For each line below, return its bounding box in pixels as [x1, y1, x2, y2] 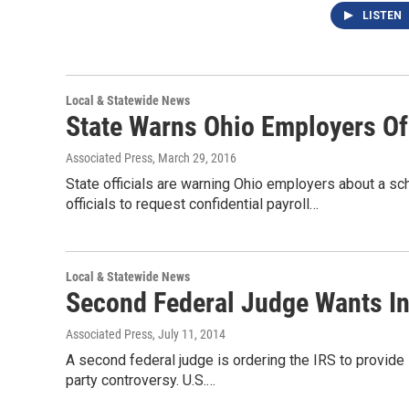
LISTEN [362, 9, 404, 22]
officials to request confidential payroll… [66, 195, 319, 213]
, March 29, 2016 [152, 151, 236, 165]
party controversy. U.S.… [66, 372, 215, 389]
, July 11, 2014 [152, 327, 225, 341]
